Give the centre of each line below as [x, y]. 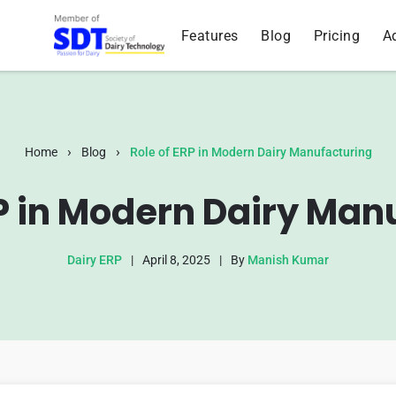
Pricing [337, 35]
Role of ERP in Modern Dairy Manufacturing [251, 152]
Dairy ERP [95, 260]
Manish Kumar [288, 260]
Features [209, 35]
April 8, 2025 [176, 260]
